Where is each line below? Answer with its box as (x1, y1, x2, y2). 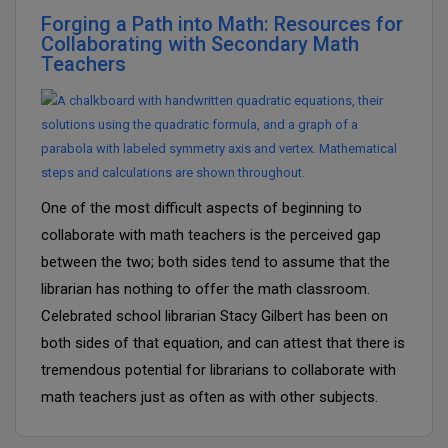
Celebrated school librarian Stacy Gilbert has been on (41, 307, 388, 325)
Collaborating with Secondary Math (41, 32, 359, 56)
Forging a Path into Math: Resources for (41, 12, 403, 36)
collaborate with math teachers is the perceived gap (41, 226, 381, 244)
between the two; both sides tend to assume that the (41, 253, 390, 271)
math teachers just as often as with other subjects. (41, 388, 378, 406)
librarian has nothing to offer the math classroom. (41, 280, 370, 298)
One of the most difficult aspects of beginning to (41, 199, 362, 217)
